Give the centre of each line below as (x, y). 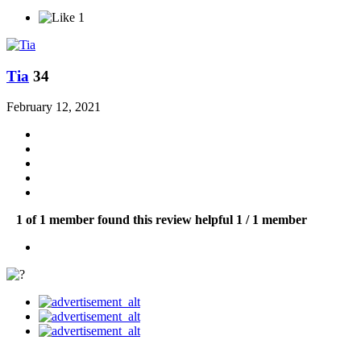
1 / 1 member (272, 220)
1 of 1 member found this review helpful (126, 220)
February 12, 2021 (54, 107)
